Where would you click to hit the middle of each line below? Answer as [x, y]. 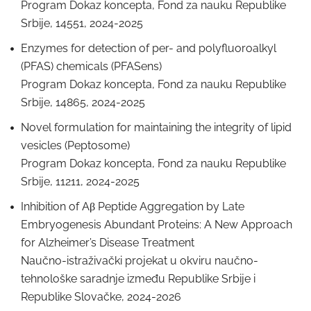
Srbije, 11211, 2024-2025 [80, 182]
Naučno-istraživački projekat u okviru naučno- [140, 261]
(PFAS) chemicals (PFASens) [91, 66]
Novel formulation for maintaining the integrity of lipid [156, 127]
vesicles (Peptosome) [75, 145]
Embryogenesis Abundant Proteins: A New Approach [157, 225]
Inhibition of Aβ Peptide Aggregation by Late [133, 207]
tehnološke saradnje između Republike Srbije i [138, 279]
